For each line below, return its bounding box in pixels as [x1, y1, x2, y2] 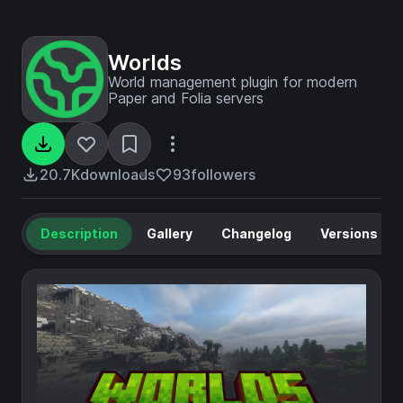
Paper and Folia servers [108, 89, 264, 107]
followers [191, 166, 255, 184]
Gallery [147, 226, 193, 241]
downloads [80, 166, 155, 184]
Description [40, 226, 118, 241]
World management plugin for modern [108, 73, 357, 91]
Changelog [221, 226, 291, 241]
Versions [320, 226, 378, 241]
